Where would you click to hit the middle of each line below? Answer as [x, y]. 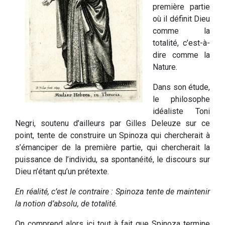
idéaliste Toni [181, 111]
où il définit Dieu [181, 19]
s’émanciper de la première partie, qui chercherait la [113, 148]
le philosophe [181, 99]
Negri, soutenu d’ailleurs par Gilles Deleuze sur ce [113, 124]
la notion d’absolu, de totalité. [66, 204]
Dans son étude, [181, 87]
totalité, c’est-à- [181, 43]
